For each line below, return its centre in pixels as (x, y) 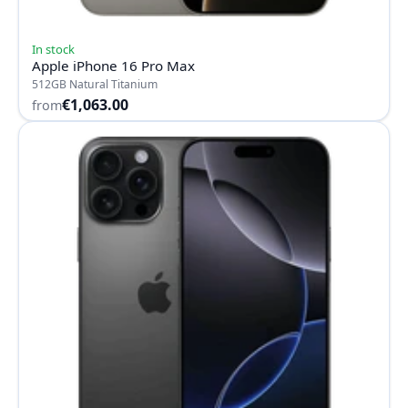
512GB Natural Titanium (95, 85)
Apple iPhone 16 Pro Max (113, 66)
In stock (53, 50)
